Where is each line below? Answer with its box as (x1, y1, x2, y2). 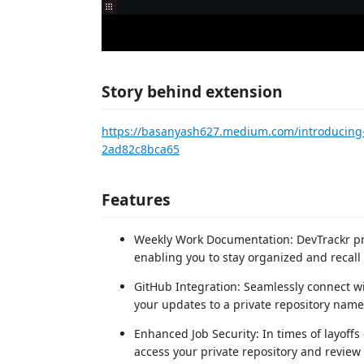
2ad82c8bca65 (102, 141, 180, 157)
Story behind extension (102, 80, 283, 102)
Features (102, 188, 171, 210)
